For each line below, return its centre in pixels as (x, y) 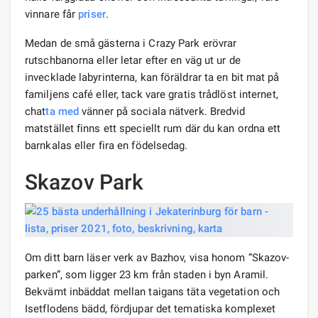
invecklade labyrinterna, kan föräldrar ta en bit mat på (152, 77)
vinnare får (52, 14)
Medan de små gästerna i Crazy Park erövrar (131, 43)
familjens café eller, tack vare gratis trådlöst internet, (152, 94)
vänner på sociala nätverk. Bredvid (162, 111)
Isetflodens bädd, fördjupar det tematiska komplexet (150, 308)
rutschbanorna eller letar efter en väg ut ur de (133, 60)
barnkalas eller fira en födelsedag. (106, 145)
